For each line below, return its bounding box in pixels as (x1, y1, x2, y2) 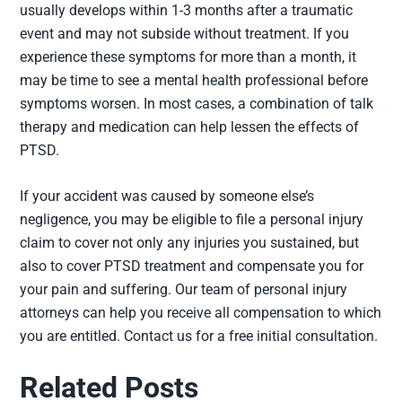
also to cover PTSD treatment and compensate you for (20, 258, 364, 275)
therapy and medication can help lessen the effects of (20, 118, 360, 135)
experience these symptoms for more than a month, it (20, 48, 357, 66)
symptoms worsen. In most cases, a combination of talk (20, 95, 374, 112)
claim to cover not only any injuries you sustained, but (20, 234, 360, 251)
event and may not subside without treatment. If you (20, 25, 350, 42)
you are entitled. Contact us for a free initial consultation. (20, 328, 379, 345)
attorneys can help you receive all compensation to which (20, 304, 382, 321)
